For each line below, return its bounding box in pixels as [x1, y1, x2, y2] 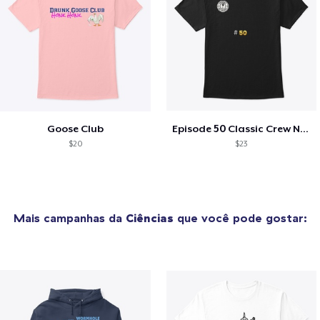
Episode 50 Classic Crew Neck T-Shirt [299, 122, 309, 134]
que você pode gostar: [173, 210, 307, 225]
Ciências [125, 210, 174, 225]
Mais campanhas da [13, 210, 126, 225]
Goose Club [46, 122, 104, 134]
